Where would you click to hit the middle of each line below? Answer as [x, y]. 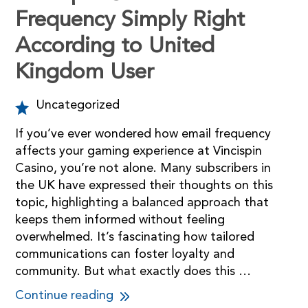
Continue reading [66, 295]
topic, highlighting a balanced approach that [142, 202]
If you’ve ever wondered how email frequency [143, 134]
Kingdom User [85, 73]
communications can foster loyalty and [125, 254]
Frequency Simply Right [130, 20]
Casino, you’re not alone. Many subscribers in [143, 168]
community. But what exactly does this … [133, 271]
